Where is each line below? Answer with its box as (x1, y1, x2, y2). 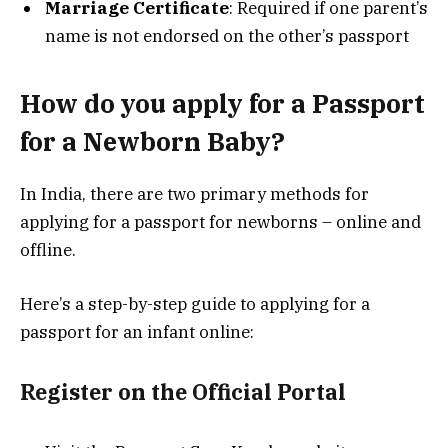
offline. (20, 238, 76, 261)
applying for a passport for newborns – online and (20, 210, 421, 233)
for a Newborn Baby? (20, 124, 285, 158)
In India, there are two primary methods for (20, 182, 369, 205)
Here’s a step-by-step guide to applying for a (20, 293, 370, 316)
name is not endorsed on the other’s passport (45, 25, 409, 48)
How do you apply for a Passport (20, 86, 425, 120)
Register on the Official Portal (20, 377, 346, 406)
